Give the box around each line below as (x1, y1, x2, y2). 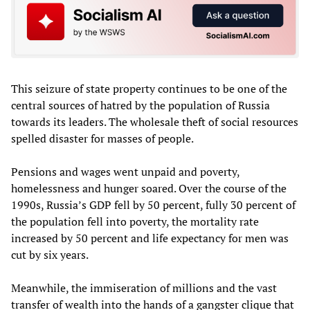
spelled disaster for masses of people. (11, 131, 194, 147)
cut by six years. (11, 247, 89, 263)
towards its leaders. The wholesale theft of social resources (11, 114, 298, 130)
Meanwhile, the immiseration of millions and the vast (11, 280, 277, 296)
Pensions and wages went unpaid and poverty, (11, 164, 239, 180)
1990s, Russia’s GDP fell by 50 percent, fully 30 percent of (11, 197, 295, 213)
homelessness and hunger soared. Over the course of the (11, 181, 286, 197)
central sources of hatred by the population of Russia (11, 98, 270, 113)
